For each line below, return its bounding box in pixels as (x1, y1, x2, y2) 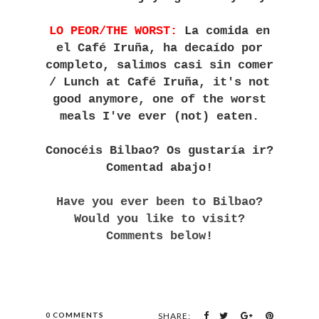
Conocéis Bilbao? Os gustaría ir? (46, 144, 273, 157)
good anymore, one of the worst (53, 93, 266, 106)
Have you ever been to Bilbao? (56, 195, 263, 209)
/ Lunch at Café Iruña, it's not (49, 75, 270, 89)
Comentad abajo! (106, 161, 213, 174)
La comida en (184, 24, 270, 38)
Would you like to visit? (74, 212, 245, 226)
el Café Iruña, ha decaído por (56, 41, 263, 55)
